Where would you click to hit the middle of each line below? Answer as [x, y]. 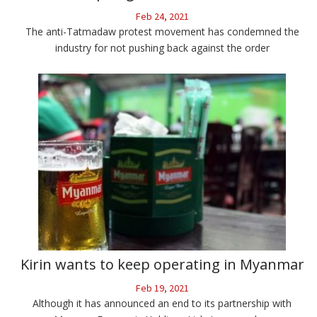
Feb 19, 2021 [162, 288]
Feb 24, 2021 [162, 17]
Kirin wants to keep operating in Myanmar [162, 265]
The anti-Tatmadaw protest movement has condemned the [162, 32]
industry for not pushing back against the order [162, 48]
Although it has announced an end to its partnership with [162, 304]
